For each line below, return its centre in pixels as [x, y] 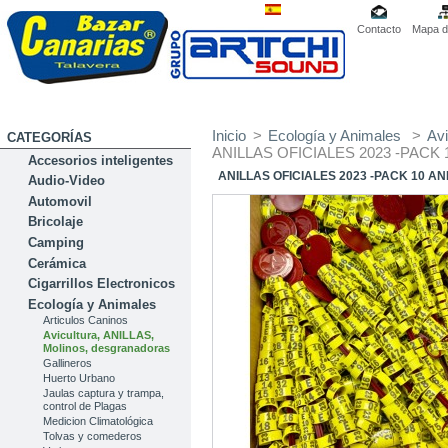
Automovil [60, 201]
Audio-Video [67, 181]
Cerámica [57, 263]
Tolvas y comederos [93, 435]
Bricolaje [56, 222]
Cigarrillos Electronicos [102, 284]
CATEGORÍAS [49, 137]
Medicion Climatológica [98, 420]
